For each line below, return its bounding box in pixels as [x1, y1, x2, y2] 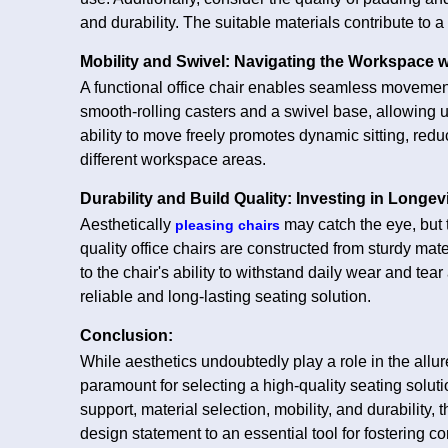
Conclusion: [80, 326, 173, 344]
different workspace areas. [80, 150, 266, 168]
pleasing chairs [175, 216, 280, 233]
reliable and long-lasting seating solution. [80, 287, 371, 305]
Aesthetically [80, 215, 175, 233]
